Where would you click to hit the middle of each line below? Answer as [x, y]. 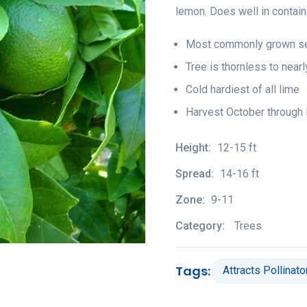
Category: [201, 225]
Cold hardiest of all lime [243, 89]
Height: [195, 147]
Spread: [196, 173]
